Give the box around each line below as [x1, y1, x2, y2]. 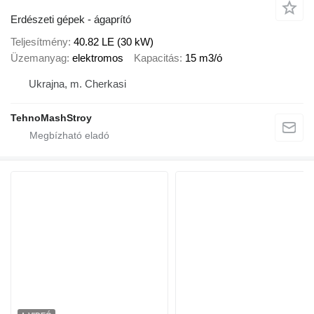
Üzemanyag [11, 51, 67, 64]
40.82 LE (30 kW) [74, 35, 153, 48]
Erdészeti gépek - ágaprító [11, 13, 131, 26]
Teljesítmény [11, 35, 68, 48]
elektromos [72, 51, 123, 64]
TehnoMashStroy [11, 112, 92, 124]
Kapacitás [134, 51, 179, 64]
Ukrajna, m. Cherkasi [29, 78, 126, 90]
